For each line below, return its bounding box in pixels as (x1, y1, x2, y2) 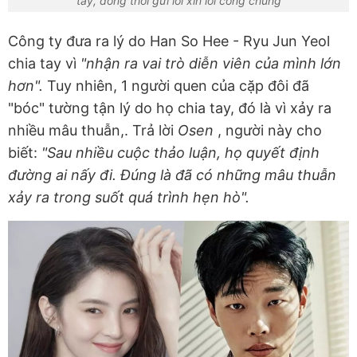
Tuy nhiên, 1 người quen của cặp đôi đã (47, 77, 309, 95)
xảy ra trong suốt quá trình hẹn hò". (8, 189, 249, 206)
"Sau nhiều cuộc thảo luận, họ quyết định (41, 144, 320, 162)
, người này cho (218, 122, 322, 139)
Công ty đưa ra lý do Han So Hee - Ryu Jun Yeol (8, 33, 330, 50)
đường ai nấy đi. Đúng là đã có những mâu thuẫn (8, 167, 336, 184)
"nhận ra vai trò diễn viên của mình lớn (80, 55, 341, 73)
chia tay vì (8, 55, 80, 73)
